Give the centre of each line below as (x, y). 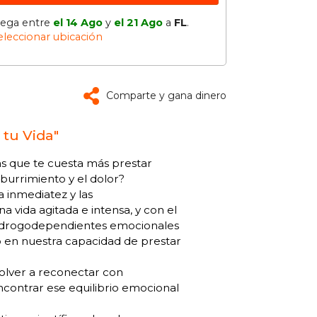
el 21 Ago (138, 23)
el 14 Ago (78, 23)
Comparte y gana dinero (166, 96)
